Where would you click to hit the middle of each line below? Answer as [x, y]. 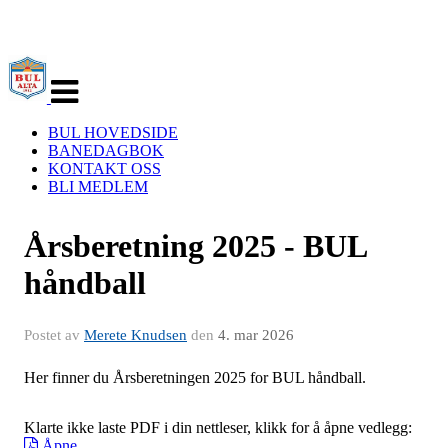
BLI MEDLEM [98, 186]
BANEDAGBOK [106, 150]
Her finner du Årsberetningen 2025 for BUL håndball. [195, 377]
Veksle [70, 60]
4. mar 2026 [256, 335]
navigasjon [83, 78]
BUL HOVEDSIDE [113, 132]
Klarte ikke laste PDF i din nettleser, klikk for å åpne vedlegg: [218, 427]
